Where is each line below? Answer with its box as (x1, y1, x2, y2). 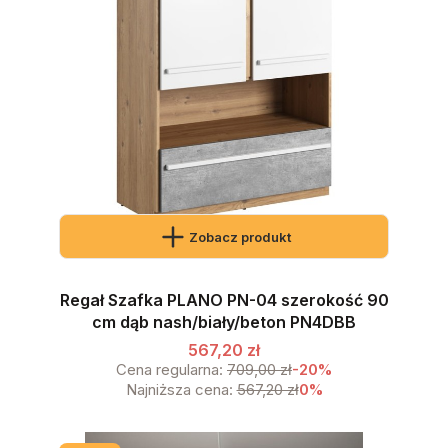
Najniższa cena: (125, 380, 233, 400)
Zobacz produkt (189, 228, 291, 245)
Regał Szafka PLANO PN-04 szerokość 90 (59, 289, 389, 310)
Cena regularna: (116, 360, 223, 380)
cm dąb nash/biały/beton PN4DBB (92, 311, 356, 332)
